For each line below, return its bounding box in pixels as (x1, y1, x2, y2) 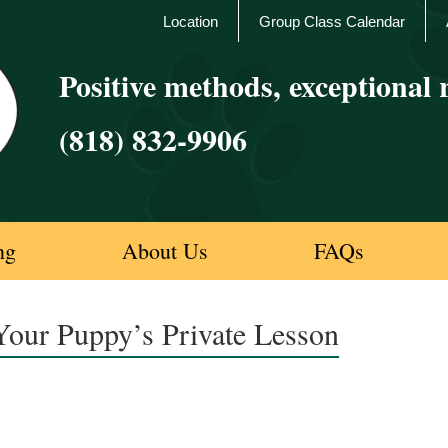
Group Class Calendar (259, 13, 405, 30)
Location (163, 13, 218, 30)
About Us (122, 235, 208, 265)
